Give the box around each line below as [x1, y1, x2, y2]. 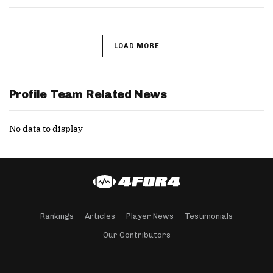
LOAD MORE [113, 41, 160, 50]
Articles [85, 211, 115, 221]
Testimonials [185, 211, 233, 221]
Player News [126, 211, 174, 221]
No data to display [9, 122, 83, 134]
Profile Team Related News [9, 88, 166, 101]
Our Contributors [102, 230, 171, 239]
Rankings [40, 211, 74, 221]
